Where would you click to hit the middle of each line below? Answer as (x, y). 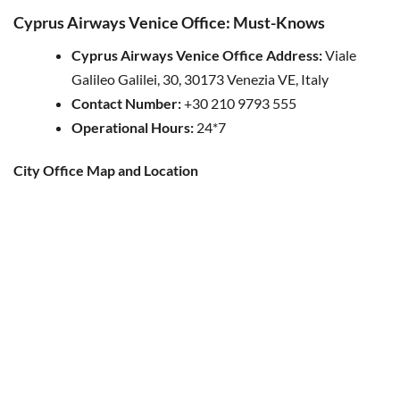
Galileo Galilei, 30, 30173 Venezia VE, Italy (200, 79)
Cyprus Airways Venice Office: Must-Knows (169, 23)
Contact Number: (126, 104)
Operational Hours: (134, 128)
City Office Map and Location (106, 171)
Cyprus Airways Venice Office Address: (197, 55)
